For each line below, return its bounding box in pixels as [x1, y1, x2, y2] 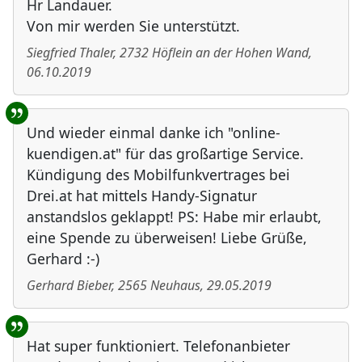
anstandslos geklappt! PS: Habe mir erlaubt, [27, 207, 322, 227]
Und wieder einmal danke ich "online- [27, 123, 280, 143]
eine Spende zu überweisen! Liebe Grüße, [27, 228, 307, 248]
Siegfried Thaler [27, 44, 113, 62]
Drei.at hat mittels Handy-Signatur [27, 186, 257, 206]
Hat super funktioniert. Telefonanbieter [27, 336, 290, 356]
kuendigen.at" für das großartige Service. [27, 144, 304, 164]
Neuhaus [150, 276, 200, 295]
